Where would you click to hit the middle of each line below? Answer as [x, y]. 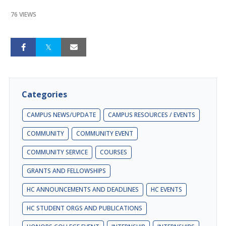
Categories [44, 94]
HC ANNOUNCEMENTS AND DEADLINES [83, 189]
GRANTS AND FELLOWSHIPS [66, 171]
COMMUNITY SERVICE [57, 152]
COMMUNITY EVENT [105, 133]
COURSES [114, 152]
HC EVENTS [166, 189]
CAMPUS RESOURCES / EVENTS [152, 115]
